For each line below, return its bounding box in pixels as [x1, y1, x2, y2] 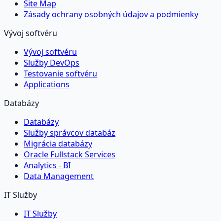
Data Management [24, 170, 94, 182]
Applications [24, 78, 70, 90]
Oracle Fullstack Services [24, 148, 115, 160]
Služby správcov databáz [24, 127, 115, 138]
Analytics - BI [24, 159, 71, 171]
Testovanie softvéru [24, 68, 97, 79]
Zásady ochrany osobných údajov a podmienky [24, 8, 198, 20]
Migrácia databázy [24, 138, 92, 149]
